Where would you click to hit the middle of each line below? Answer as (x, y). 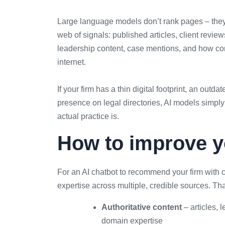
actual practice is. (88, 116)
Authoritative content (142, 207)
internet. (72, 62)
